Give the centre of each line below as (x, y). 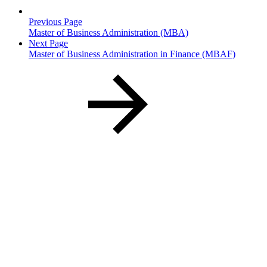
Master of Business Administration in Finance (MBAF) (132, 54)
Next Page (48, 43)
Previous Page (55, 21)
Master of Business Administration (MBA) (108, 32)
